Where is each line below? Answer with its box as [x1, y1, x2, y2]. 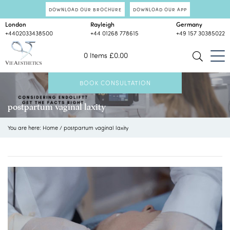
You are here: [8, 124, 43, 132]
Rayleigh [90, 20, 114, 28]
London [5, 20, 26, 28]
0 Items [84, 50, 108, 61]
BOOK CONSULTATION [79, 78, 151, 87]
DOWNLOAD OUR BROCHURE [48, 6, 122, 12]
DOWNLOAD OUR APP [132, 6, 187, 12]
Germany [176, 20, 202, 28]
